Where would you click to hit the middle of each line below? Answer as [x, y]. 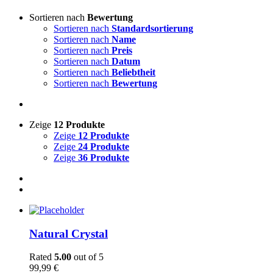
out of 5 [87, 257]
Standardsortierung [152, 28]
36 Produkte [104, 158]
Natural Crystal [69, 233]
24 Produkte [104, 147]
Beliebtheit [133, 72]
